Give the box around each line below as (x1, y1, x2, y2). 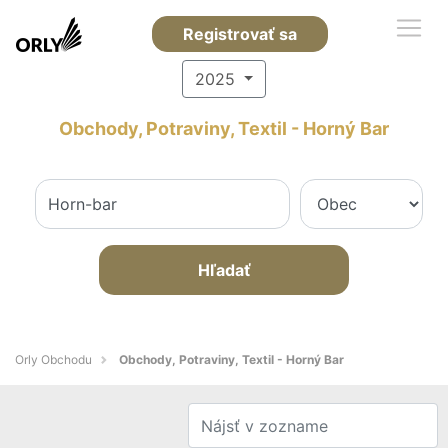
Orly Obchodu (15, 352, 92, 367)
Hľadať (197, 260, 251, 280)
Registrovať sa (182, 24, 297, 44)
